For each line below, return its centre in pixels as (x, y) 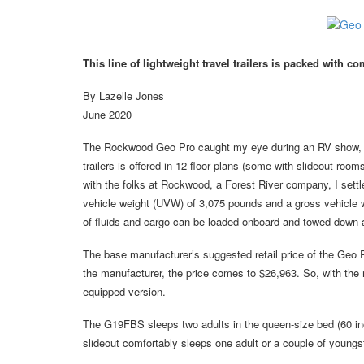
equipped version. (124, 292)
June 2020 (107, 115)
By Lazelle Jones (123, 96)
